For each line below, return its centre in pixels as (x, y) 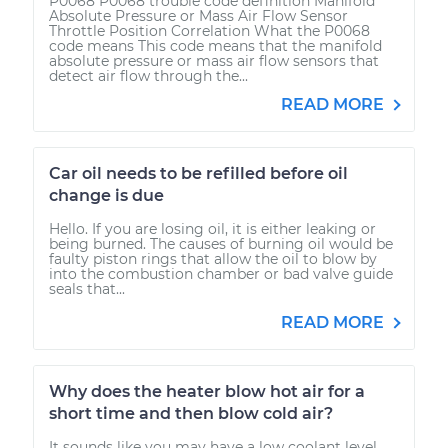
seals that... (87, 288)
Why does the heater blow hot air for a (207, 391)
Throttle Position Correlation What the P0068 (209, 30)
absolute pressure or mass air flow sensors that (214, 60)
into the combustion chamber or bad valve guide (221, 273)
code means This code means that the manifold (215, 45)
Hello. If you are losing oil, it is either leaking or (212, 228)
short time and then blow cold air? (191, 413)
